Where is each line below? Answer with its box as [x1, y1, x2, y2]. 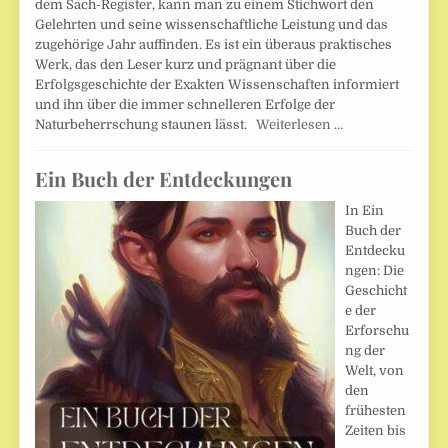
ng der [345, 343, 386, 359]
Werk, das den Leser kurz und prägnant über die [35, 57, 337, 73]
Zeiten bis [345, 423, 407, 439]
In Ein [345, 203, 385, 219]
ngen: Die [345, 263, 405, 279]
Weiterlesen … [256, 117, 344, 133]
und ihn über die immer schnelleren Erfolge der [35, 97, 336, 113]
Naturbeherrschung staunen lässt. [35, 117, 257, 133]
